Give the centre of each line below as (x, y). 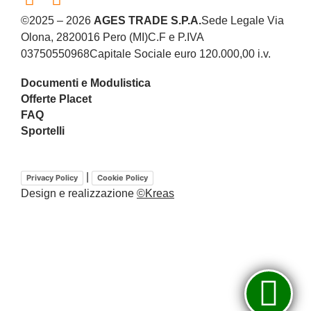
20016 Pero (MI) (108, 37)
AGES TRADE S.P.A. (148, 21)
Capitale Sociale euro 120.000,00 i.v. (180, 54)
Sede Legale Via (243, 21)
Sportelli (43, 131)
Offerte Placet (56, 99)
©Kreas (155, 194)
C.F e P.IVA (176, 37)
